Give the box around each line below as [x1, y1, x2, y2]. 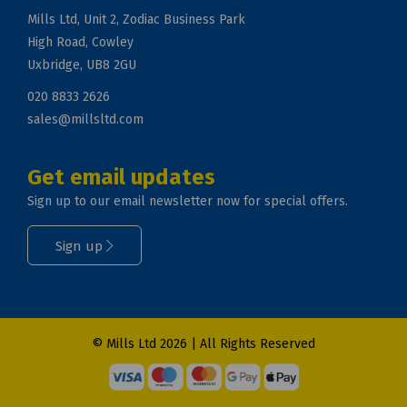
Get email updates [27, 164, 215, 191]
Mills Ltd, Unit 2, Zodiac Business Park [27, 12, 245, 28]
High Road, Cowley [27, 35, 134, 51]
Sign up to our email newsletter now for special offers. [27, 194, 348, 210]
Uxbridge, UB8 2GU [27, 57, 136, 74]
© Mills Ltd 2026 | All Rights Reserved [92, 336, 315, 352]
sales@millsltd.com [27, 112, 144, 128]
